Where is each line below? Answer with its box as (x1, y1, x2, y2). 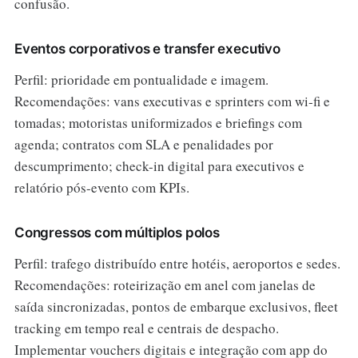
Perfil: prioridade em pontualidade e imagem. (14, 70, 268, 89)
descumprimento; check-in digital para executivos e (14, 156, 304, 175)
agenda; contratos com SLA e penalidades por (14, 134, 273, 153)
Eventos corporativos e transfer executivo (14, 40, 280, 57)
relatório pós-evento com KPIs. (14, 177, 189, 197)
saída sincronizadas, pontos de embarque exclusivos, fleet (14, 296, 338, 316)
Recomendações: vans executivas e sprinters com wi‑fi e (14, 91, 330, 110)
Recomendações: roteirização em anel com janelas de (14, 275, 316, 294)
